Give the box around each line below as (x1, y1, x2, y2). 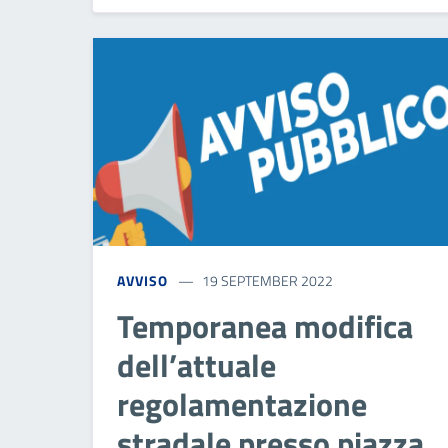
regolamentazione (117, 379, 367, 428)
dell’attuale (117, 340, 276, 389)
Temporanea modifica (117, 301, 413, 350)
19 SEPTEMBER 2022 (202, 269, 334, 291)
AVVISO (117, 269, 168, 291)
